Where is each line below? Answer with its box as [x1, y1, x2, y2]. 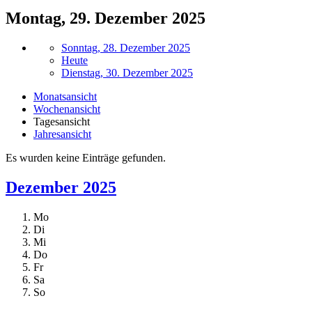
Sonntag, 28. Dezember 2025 [61, 41, 190, 54]
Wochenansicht [33, 102, 100, 115]
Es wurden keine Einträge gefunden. [6, 151, 166, 164]
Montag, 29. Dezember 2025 [6, 8, 205, 27]
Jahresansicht [33, 127, 91, 140]
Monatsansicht [33, 90, 97, 102]
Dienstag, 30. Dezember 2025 [61, 66, 193, 79]
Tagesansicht [33, 115, 90, 127]
